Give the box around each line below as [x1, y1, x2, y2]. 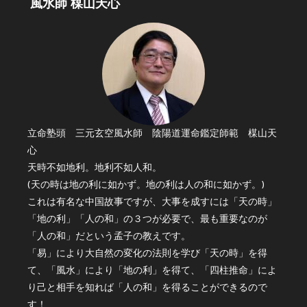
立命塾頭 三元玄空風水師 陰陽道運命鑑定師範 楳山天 [27, 128, 278, 140]
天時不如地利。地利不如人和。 [27, 162, 162, 175]
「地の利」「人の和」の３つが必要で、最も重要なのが [27, 214, 268, 226]
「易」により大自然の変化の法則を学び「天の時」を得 [27, 248, 268, 260]
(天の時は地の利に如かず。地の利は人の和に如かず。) [27, 180, 265, 192]
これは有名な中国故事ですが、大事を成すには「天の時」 [27, 197, 278, 209]
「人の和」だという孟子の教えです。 [27, 231, 191, 243]
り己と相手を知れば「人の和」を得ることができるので [27, 282, 268, 295]
